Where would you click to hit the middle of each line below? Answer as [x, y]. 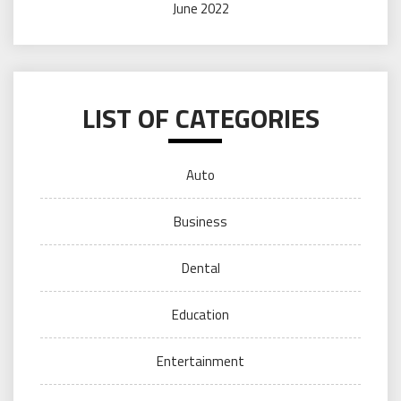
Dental [200, 268]
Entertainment [200, 361]
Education [200, 314]
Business [200, 221]
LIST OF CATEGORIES [200, 118]
